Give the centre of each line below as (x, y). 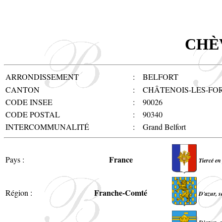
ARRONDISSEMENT (42, 76)
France (121, 159)
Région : (19, 192)
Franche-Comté (121, 192)
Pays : (15, 159)
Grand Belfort (164, 126)
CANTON (23, 89)
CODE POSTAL (33, 114)
